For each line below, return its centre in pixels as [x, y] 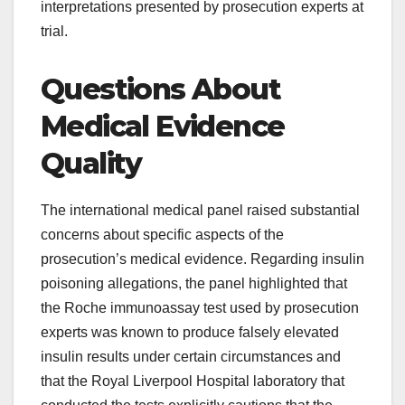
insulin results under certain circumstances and [191, 357]
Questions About [160, 89]
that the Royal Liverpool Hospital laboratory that [193, 381]
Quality [91, 164]
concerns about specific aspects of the [162, 235]
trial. [54, 32]
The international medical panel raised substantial [200, 211]
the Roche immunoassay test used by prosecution [200, 308]
